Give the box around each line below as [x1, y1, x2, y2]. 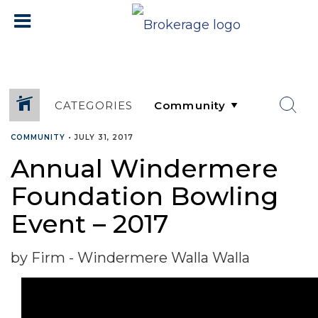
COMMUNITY [11, 133, 65, 142]
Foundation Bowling [11, 180, 278, 212]
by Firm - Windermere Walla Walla [11, 249, 250, 266]
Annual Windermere [11, 153, 278, 184]
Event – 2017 [11, 208, 168, 239]
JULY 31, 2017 [75, 133, 133, 142]
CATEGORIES [54, 98, 133, 112]
